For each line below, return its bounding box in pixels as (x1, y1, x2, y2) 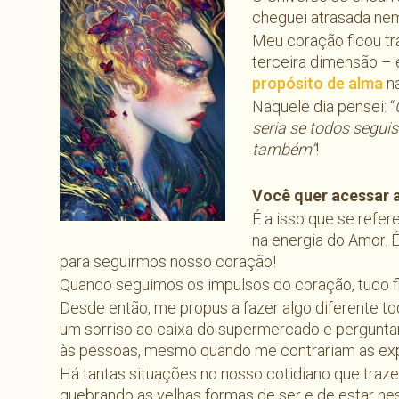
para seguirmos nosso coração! (60, 252, 276, 272)
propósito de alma (252, 74, 384, 94)
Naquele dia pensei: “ (252, 97, 395, 117)
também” (252, 140, 316, 159)
